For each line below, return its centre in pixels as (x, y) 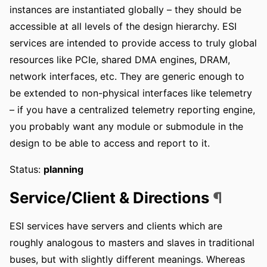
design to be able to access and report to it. (110, 143)
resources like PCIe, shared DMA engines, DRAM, (120, 59)
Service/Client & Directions (111, 197)
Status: (27, 169)
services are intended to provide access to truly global (133, 43)
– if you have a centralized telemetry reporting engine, (132, 109)
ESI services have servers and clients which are (116, 226)
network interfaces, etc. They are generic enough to (127, 76)
